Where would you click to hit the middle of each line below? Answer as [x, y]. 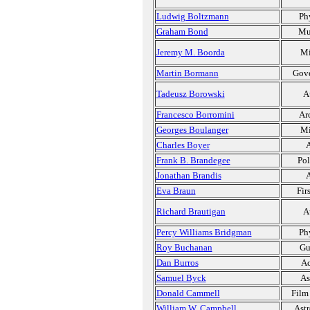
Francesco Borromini [195, 115]
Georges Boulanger [192, 130]
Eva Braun [176, 191]
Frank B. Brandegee [193, 160]
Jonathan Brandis [189, 175]
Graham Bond [182, 31]
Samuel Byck [181, 278]
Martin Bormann [187, 73]
